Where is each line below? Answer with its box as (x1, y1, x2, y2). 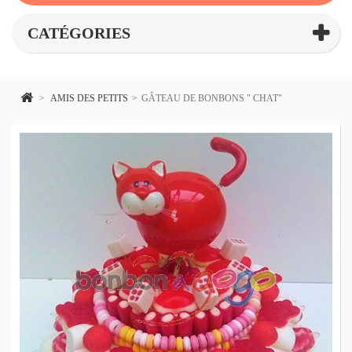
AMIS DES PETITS (50, 93, 128, 104)
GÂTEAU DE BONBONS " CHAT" (141, 93, 282, 104)
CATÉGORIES (27, 24, 130, 42)
